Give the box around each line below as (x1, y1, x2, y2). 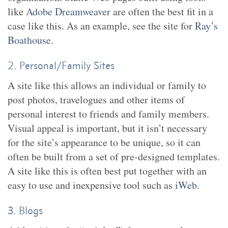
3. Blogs (8, 204, 43, 217)
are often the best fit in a (110, 5, 213, 18)
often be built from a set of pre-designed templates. (8, 150, 220, 163)
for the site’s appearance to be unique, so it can (8, 135, 201, 149)
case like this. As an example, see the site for (8, 19, 195, 33)
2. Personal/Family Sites (8, 59, 115, 72)
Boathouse (8, 33, 51, 47)
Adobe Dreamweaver (26, 5, 110, 18)
